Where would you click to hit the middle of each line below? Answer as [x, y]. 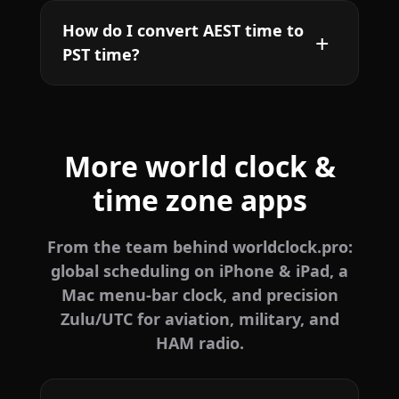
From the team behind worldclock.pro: [199, 247]
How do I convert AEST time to [183, 31]
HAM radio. [199, 343]
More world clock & [199, 167]
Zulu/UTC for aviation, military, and [199, 319]
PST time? [101, 55]
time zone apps [199, 200]
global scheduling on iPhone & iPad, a [199, 271]
